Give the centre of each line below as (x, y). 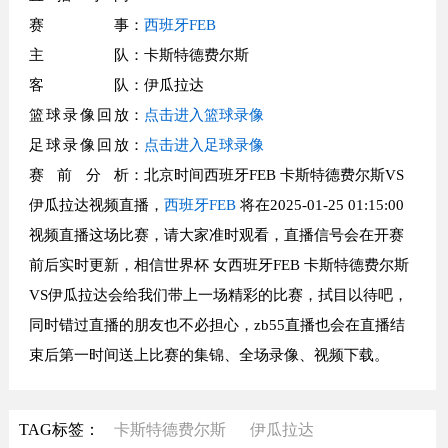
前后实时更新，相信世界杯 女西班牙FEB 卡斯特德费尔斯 (218, 265)
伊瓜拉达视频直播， (96, 205)
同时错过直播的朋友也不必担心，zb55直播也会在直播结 (216, 325)
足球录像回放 (78, 145)
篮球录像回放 (78, 115)
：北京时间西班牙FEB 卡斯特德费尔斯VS (266, 175)
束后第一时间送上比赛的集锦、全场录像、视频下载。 (208, 355)
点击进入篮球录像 (203, 115)
